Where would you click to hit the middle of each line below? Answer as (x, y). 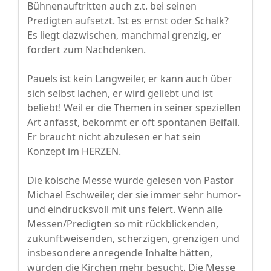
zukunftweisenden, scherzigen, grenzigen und (133, 239)
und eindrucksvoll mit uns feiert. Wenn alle (125, 210)
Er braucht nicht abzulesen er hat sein (114, 137)
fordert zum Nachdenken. (87, 50)
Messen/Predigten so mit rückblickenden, (123, 224)
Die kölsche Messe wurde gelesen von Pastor (131, 181)
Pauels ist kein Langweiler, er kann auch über (130, 79)
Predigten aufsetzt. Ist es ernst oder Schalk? (128, 21)
